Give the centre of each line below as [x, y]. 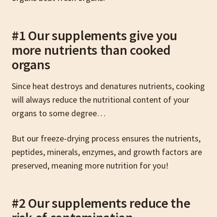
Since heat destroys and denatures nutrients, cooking [108, 86]
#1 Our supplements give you [95, 35]
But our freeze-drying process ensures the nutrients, [106, 138]
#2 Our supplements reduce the [101, 203]
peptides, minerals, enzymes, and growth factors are [107, 152]
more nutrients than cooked [91, 50]
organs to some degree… [59, 113]
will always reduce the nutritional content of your [101, 99]
